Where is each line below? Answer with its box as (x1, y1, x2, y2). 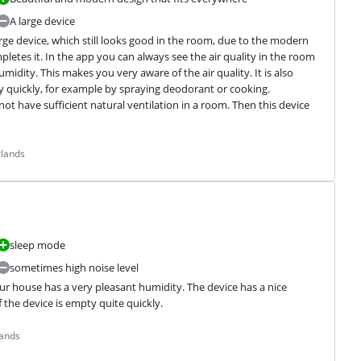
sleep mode (9, 238, 65, 253)
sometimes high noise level (9, 260, 139, 276)
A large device (9, 14, 75, 29)
